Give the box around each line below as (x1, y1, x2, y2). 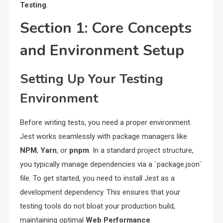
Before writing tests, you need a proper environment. (20, 118, 192, 127)
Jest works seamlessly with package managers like (20, 132, 187, 141)
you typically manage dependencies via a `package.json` (20, 160, 202, 169)
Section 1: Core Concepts (20, 18, 192, 39)
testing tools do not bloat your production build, (20, 202, 175, 211)
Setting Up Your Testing (20, 70, 163, 88)
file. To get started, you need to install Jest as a (20, 174, 175, 183)
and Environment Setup (20, 40, 184, 61)
